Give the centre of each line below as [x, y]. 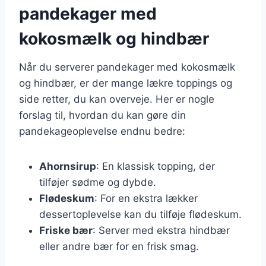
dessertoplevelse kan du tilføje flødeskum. [140, 214]
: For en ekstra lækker [146, 198]
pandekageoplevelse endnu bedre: [102, 131]
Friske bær [66, 230]
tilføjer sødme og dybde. [98, 182]
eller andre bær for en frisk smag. [119, 246]
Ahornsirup [68, 166]
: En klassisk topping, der [156, 166]
